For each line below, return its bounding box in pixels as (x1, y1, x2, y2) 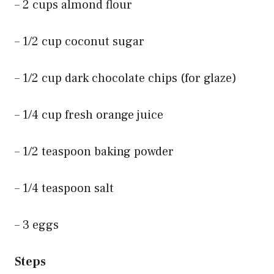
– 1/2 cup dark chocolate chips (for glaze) (15, 70, 237, 86)
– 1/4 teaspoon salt (15, 180, 114, 196)
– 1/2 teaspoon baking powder (15, 143, 174, 160)
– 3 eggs (15, 217, 59, 233)
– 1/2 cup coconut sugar (15, 33, 144, 50)
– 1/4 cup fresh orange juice (15, 106, 163, 123)
